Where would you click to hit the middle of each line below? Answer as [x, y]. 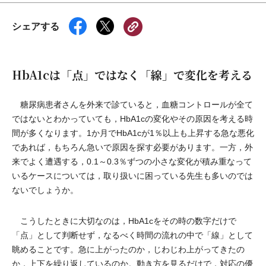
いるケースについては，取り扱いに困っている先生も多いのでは [132, 176]
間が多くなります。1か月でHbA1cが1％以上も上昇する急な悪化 [133, 133]
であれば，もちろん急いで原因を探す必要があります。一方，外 [132, 147]
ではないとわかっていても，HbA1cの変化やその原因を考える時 [132, 119]
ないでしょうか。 [45, 190]
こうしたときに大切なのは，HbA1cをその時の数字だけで [124, 221]
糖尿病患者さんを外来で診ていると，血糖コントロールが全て [132, 104]
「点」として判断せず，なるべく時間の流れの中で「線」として [132, 235]
